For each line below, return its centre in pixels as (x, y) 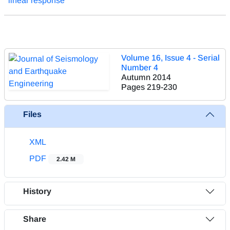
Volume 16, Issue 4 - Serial (170, 57)
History (37, 191)
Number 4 (140, 67)
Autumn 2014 (146, 77)
